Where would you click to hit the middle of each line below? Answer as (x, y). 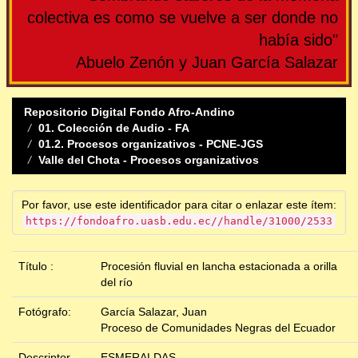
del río (117, 282)
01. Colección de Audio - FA (114, 128)
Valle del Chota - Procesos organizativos (149, 160)
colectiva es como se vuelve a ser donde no (183, 18)
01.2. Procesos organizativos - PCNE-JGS (151, 144)
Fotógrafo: (46, 312)
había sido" (298, 40)
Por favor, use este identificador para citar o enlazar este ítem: (179, 205)
